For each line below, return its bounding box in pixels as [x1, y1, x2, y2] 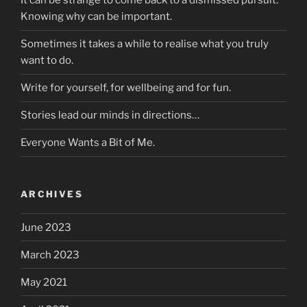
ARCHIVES [21, 188, 83, 199]
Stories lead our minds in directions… [21, 109, 199, 122]
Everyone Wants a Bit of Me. [21, 136, 155, 149]
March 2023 [21, 248, 79, 261]
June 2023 [21, 221, 71, 234]
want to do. [21, 54, 73, 67]
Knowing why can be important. [21, 10, 172, 23]
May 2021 [21, 275, 67, 288]
